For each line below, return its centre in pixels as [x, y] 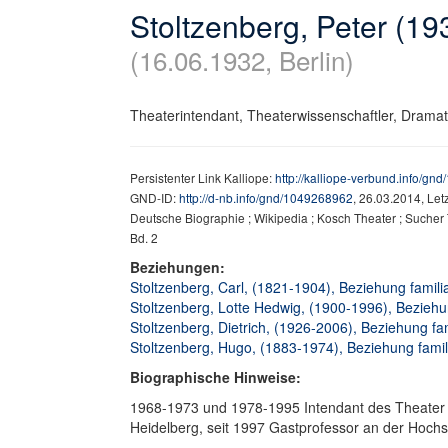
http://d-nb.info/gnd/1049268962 [266, 197]
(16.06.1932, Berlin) [242, 59]
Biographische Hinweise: [215, 377]
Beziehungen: [179, 267]
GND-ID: [154, 197]
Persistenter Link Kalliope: [202, 177]
